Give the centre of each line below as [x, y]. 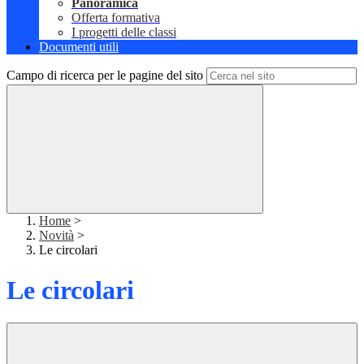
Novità [56, 236]
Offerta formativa [116, 18]
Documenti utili [79, 47]
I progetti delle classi [124, 32]
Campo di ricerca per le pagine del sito [105, 76]
